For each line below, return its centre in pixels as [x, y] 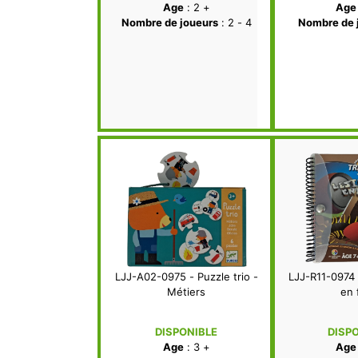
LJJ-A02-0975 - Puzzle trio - [186, 277]
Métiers [186, 292]
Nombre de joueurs [169, 23]
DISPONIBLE [186, 332]
